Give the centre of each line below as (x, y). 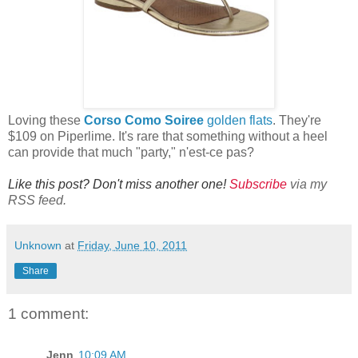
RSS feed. (37, 200)
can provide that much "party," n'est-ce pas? (131, 152)
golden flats (238, 120)
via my (307, 184)
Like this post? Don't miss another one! (119, 184)
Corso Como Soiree (144, 120)
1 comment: (48, 313)
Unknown (38, 245)
